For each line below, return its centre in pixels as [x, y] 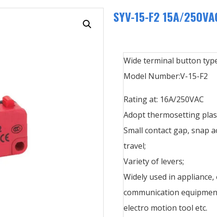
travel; [135, 146]
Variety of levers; [154, 161]
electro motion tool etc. [165, 208]
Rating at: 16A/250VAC [164, 99]
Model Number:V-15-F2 [166, 76]
